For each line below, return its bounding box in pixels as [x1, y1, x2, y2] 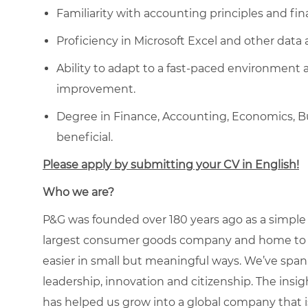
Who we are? [43, 185, 114, 199]
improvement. [56, 82, 135, 96]
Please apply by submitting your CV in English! [43, 157, 299, 171]
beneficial [56, 130, 111, 144]
